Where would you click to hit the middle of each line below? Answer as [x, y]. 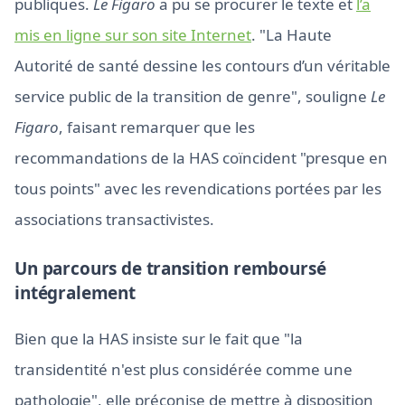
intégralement [75, 293]
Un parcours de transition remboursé [170, 268]
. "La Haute [292, 35]
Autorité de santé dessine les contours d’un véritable [202, 66]
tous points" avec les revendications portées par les [198, 188]
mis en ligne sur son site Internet [133, 35]
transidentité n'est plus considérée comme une [184, 369]
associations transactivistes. [114, 219]
